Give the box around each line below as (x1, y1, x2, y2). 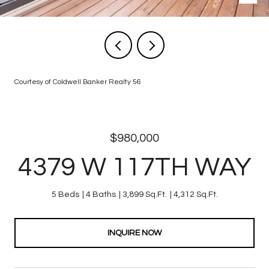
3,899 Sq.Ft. (122, 190, 167, 199)
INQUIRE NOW (107, 228, 162, 237)
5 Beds (51, 190, 79, 199)
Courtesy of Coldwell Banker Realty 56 (14, 78, 141, 86)
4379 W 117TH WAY (17, 154, 252, 181)
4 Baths (85, 190, 116, 199)
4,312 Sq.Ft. (173, 190, 218, 199)
